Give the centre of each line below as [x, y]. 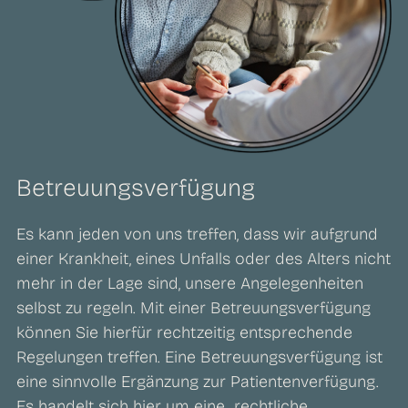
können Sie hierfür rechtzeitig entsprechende [184, 333]
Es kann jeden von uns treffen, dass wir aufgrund [197, 235]
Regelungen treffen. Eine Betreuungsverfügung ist [199, 357]
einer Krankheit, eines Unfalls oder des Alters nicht [204, 259]
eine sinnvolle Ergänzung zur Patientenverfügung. [198, 382]
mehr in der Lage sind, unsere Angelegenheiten [190, 284]
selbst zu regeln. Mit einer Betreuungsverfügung [194, 308]
